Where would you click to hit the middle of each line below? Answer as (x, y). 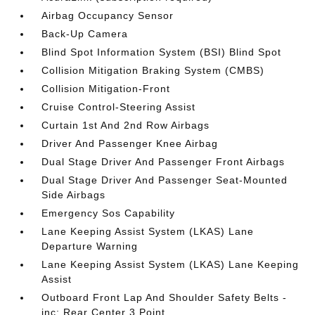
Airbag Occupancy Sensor (108, 15)
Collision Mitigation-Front (106, 89)
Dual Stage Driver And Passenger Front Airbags (163, 162)
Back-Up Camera (85, 34)
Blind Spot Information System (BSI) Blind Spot (162, 52)
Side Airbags (74, 195)
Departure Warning (90, 246)
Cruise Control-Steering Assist (119, 107)
